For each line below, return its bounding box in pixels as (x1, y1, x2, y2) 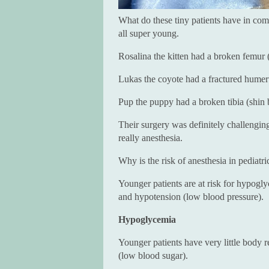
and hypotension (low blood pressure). (118, 191, 264, 202)
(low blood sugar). (118, 250, 188, 261)
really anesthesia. (118, 132, 183, 143)
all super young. (118, 28, 179, 38)
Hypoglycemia (118, 214, 176, 225)
